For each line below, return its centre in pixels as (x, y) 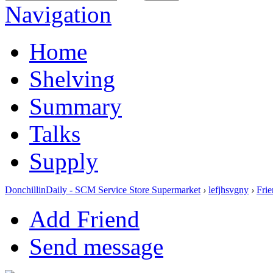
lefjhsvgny (229, 190)
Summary (76, 106)
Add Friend (84, 219)
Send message (96, 246)
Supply (64, 161)
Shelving (72, 79)
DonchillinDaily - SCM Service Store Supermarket (103, 190)
